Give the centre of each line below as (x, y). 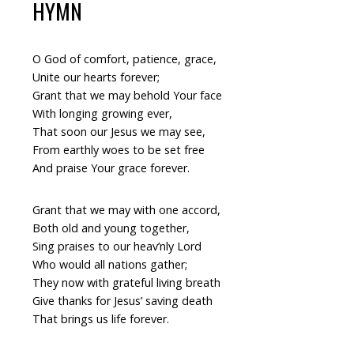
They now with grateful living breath (126, 282)
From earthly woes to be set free (118, 150)
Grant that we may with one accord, (126, 210)
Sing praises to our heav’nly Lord (117, 246)
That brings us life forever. (100, 319)
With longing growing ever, (102, 113)
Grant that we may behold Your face (127, 95)
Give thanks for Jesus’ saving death (122, 301)
